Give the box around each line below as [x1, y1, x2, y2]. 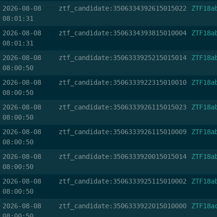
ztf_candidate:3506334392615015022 [58, 4, 186, 12]
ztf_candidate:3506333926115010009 [58, 128, 186, 136]
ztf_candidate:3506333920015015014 [58, 153, 186, 160]
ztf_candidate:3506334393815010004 [58, 29, 186, 37]
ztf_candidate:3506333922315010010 [58, 78, 186, 86]
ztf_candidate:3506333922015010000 [58, 202, 186, 210]
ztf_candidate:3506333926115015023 [58, 103, 186, 111]
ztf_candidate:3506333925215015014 [58, 54, 186, 62]
